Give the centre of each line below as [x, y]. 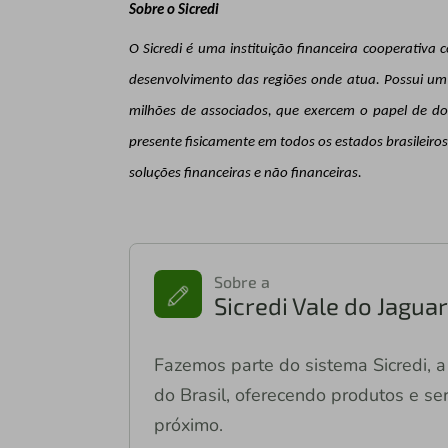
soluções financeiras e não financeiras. [245, 173]
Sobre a [241, 281]
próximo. [188, 424]
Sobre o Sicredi [173, 10]
